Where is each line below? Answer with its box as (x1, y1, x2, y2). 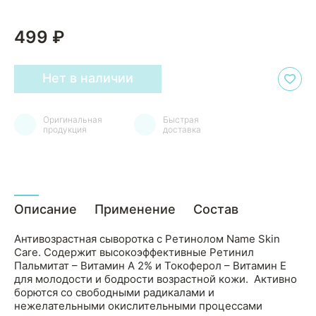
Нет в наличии (42, 71, 133, 85)
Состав (193, 202, 238, 217)
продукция (43, 123, 87, 135)
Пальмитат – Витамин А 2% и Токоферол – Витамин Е (14, 259, 286, 272)
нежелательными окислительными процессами (14, 299, 262, 312)
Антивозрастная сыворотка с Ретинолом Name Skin (14, 232, 280, 245)
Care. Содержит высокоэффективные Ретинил (14, 245, 254, 259)
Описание (14, 202, 77, 217)
